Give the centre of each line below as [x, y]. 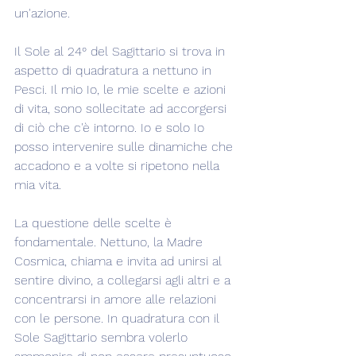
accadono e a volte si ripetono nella [119, 166]
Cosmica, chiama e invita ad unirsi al [120, 261]
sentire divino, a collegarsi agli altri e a [124, 280]
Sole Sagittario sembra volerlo [103, 337]
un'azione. [42, 13]
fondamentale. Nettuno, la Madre [110, 242]
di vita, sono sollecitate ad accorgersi [122, 108]
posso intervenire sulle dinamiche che [126, 147]
